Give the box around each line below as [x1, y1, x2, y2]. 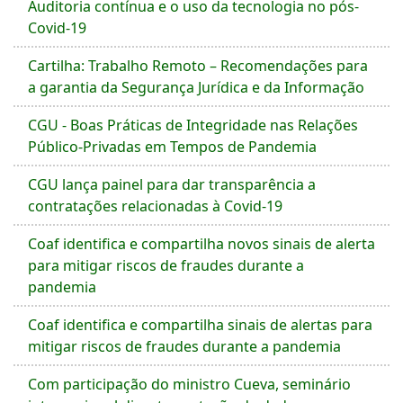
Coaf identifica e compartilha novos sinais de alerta [28, 234, 375, 254]
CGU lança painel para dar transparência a [28, 175, 316, 194]
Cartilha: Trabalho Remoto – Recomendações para [28, 56, 368, 76]
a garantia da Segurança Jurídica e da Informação [28, 77, 364, 97]
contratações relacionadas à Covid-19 [28, 196, 282, 216]
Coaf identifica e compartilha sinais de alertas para [28, 315, 372, 335]
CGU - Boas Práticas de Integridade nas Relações [28, 115, 358, 135]
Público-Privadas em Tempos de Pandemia [28, 137, 317, 157]
